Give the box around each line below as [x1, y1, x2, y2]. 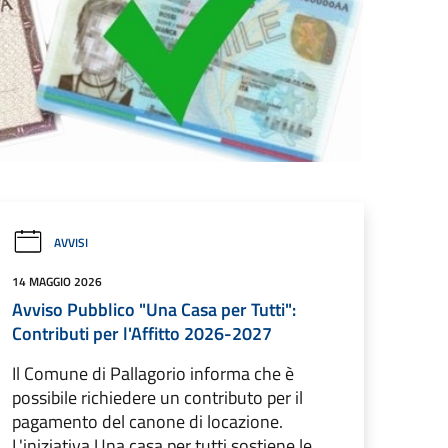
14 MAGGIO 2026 [12, 272, 102, 291]
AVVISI [54, 232, 88, 252]
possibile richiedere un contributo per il [12, 384, 303, 411]
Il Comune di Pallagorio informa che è [12, 360, 294, 387]
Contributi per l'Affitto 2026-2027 [12, 320, 272, 347]
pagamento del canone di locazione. [12, 408, 283, 435]
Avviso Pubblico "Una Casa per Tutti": [12, 296, 296, 323]
